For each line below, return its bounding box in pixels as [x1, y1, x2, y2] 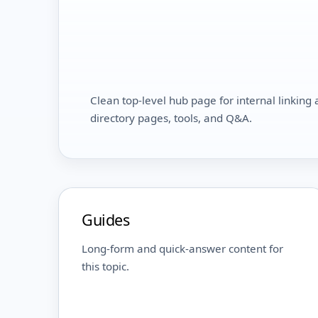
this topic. [82, 259, 129, 274]
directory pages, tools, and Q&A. [90, 111, 252, 126]
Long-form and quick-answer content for [82, 241, 283, 256]
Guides [82, 209, 130, 231]
